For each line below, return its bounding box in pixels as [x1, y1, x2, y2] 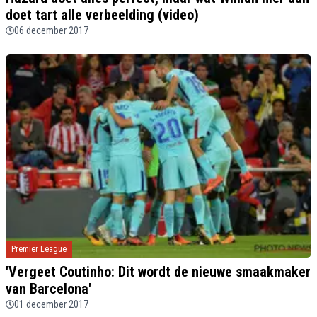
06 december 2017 [14, 24, 88, 36]
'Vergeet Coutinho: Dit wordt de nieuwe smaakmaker [6, 263, 311, 280]
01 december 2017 [14, 298, 88, 310]
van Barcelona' [6, 279, 91, 297]
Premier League [11, 243, 67, 254]
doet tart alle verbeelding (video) [6, 6, 199, 23]
